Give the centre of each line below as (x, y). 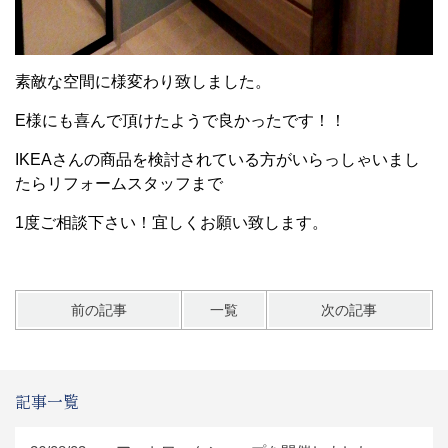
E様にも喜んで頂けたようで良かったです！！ (180, 121)
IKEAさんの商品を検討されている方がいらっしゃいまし (217, 160)
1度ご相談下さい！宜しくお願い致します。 (171, 223)
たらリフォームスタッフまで (119, 184)
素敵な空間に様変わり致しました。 (143, 82)
